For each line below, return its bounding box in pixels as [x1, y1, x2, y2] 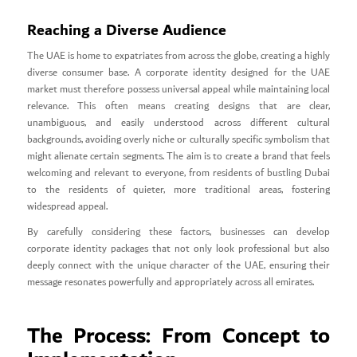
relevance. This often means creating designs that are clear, [26, 97, 331, 115]
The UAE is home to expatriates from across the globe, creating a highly [26, 47, 331, 65]
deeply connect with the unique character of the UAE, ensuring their [26, 257, 331, 274]
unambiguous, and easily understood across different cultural [26, 114, 331, 131]
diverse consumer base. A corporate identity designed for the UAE [26, 64, 331, 81]
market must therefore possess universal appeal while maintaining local [26, 80, 331, 98]
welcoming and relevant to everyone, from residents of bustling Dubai [26, 164, 331, 182]
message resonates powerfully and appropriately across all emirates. [26, 273, 314, 291]
